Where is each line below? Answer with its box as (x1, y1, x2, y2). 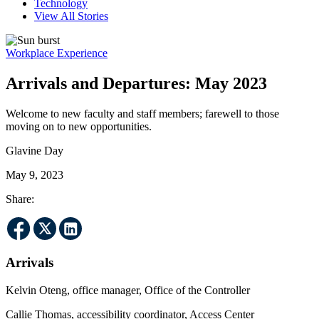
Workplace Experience (6, 46, 108, 59)
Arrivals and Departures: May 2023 (6, 73, 267, 93)
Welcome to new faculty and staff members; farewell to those (6, 107, 279, 120)
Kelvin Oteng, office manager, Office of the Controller (6, 284, 256, 297)
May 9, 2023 (6, 168, 63, 181)
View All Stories (34, 9, 108, 22)
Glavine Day (6, 144, 63, 157)
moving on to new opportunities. (6, 120, 152, 132)
